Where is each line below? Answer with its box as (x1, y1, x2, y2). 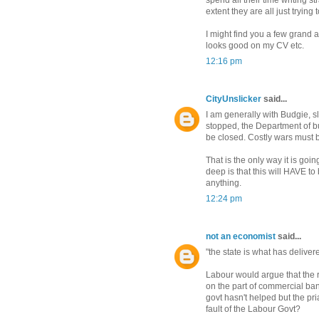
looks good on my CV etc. (206, 41, 304, 51)
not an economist (206, 231, 276, 242)
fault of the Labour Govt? (206, 304, 300, 315)
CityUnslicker (206, 94, 261, 105)
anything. (206, 178, 241, 189)
